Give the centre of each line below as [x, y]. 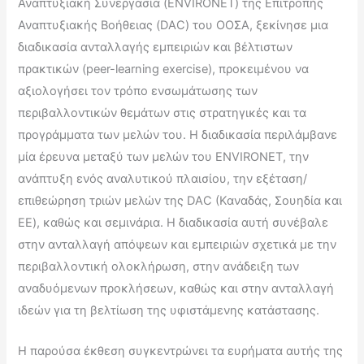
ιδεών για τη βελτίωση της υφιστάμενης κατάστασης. [169, 310]
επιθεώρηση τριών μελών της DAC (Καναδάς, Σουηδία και [180, 200]
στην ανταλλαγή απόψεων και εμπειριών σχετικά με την [178, 244]
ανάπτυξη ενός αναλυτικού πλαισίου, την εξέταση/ [163, 178]
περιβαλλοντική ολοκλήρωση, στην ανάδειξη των [159, 266]
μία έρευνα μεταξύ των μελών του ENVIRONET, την [164, 156]
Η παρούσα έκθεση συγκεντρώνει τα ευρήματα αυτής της [181, 351]
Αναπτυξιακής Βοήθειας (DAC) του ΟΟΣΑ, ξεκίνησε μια [173, 25]
